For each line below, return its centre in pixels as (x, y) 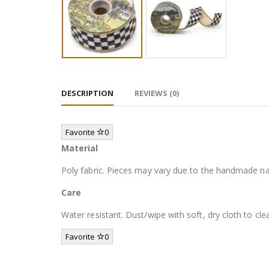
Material (80, 148)
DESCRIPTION (87, 93)
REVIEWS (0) (157, 93)
